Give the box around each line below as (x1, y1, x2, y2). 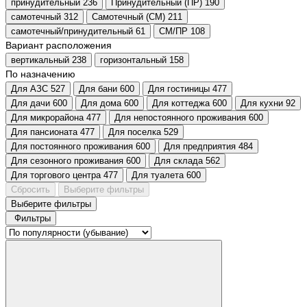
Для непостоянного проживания (114, 112, 246, 123)
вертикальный (11, 55, 69, 66)
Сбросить (11, 184, 50, 195)
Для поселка (108, 127, 161, 138)
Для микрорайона (11, 112, 84, 123)
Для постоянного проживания (11, 141, 133, 152)
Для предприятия (164, 141, 236, 152)
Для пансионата (11, 127, 77, 138)
